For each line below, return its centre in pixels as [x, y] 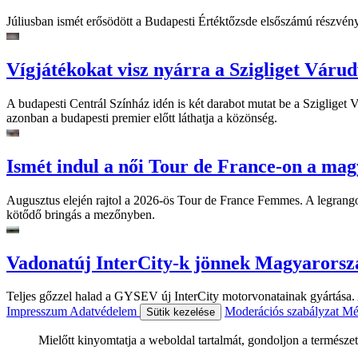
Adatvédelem [105, 312]
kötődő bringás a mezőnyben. [81, 214]
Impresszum [38, 312]
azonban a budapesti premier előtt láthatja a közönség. [142, 117]
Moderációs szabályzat [283, 312]
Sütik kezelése [181, 312]
